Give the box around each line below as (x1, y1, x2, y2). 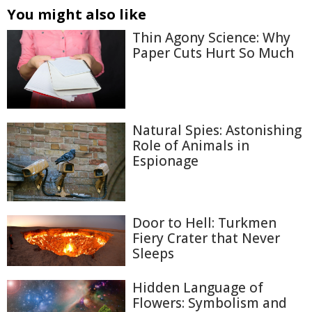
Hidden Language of (132, 278, 263, 297)
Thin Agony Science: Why (132, 29, 290, 47)
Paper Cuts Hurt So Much (132, 44, 294, 62)
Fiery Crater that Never (132, 229, 280, 248)
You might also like (7, 5, 146, 24)
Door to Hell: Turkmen (132, 214, 276, 233)
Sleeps (132, 244, 174, 263)
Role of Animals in (132, 136, 249, 155)
